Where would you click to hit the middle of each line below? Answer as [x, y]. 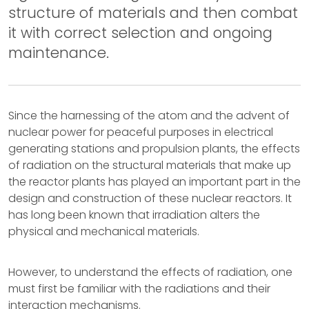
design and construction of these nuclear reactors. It [150, 198]
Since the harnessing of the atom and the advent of [149, 116]
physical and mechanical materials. [104, 231]
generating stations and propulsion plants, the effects [154, 149]
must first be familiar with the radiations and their [139, 289]
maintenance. [59, 53]
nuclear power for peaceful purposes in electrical [141, 132]
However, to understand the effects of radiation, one [150, 272]
